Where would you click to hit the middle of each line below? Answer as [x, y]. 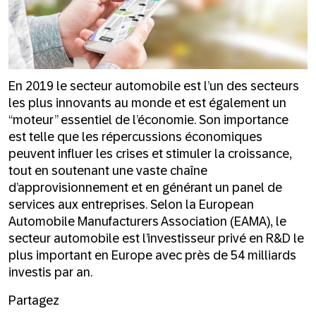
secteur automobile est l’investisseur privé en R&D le [156, 238]
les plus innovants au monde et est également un [147, 103]
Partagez [34, 300]
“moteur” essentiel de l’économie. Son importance [148, 120]
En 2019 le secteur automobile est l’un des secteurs [154, 86]
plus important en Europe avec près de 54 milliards [152, 255]
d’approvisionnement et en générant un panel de [145, 187]
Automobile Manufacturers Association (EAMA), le [147, 221]
